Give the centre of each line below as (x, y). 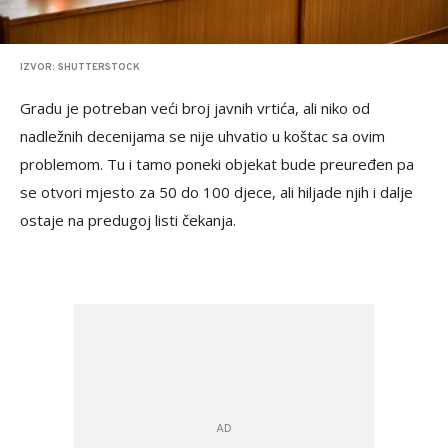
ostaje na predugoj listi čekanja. (128, 219)
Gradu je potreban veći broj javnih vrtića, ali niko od (195, 107)
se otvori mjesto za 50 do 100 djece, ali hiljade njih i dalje (216, 191)
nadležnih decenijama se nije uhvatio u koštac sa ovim (202, 135)
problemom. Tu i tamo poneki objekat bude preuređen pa (217, 163)
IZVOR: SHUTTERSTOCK (80, 67)
